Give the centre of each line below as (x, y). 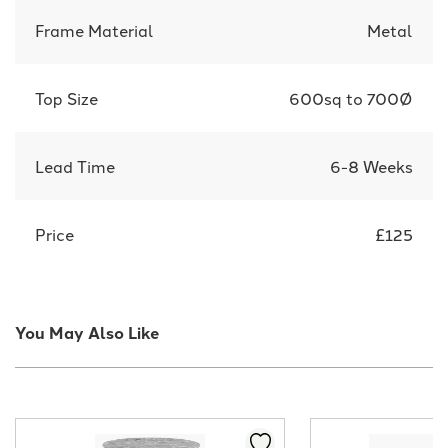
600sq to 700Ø (351, 98)
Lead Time (75, 166)
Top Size (66, 98)
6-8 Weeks (371, 166)
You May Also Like (87, 333)
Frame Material (94, 30)
